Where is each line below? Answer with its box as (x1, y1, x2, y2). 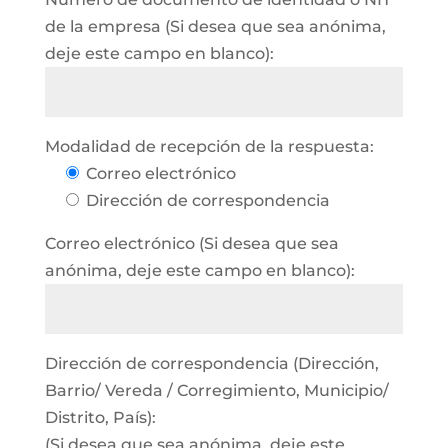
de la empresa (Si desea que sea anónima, (44, 17, 386, 36)
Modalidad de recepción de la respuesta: (44, 137, 374, 156)
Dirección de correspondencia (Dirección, (44, 354, 379, 373)
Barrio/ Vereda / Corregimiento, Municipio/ (44, 381, 389, 400)
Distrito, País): (44, 408, 156, 427)
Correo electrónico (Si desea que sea (44, 234, 339, 253)
